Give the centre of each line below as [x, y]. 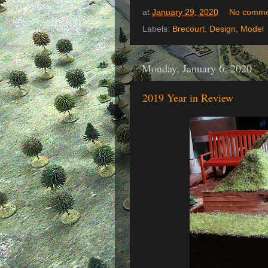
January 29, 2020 [185, 12]
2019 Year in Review [188, 97]
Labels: [157, 29]
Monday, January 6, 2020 [197, 68]
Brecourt [188, 29]
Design [223, 29]
